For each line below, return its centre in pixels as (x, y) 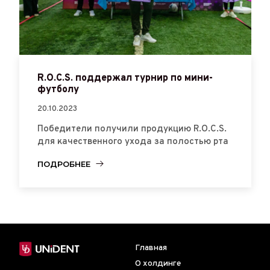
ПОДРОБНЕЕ (64, 164)
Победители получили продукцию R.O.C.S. (132, 129)
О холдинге (158, 263)
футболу (58, 89)
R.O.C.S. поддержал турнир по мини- (125, 78)
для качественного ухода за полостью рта (133, 142)
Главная (151, 248)
